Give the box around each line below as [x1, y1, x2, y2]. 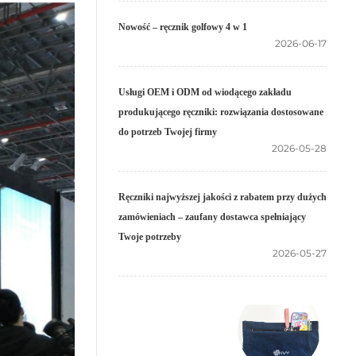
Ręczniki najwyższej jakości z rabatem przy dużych [118, 192, 327, 203]
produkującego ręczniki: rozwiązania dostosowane [118, 106, 323, 118]
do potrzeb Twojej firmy [118, 126, 217, 137]
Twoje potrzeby [118, 231, 181, 242]
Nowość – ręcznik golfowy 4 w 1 [118, 21, 247, 33]
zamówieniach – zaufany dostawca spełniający [118, 211, 306, 222]
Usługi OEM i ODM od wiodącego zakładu [118, 87, 292, 98]
